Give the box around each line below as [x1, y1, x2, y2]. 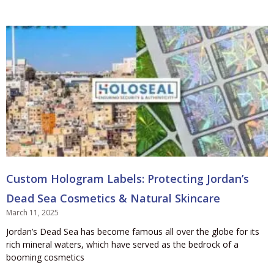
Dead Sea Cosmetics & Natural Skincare [6, 190, 220, 206]
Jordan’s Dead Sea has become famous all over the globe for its [6, 225, 259, 237]
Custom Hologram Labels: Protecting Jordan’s [6, 171, 249, 186]
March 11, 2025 [6, 207, 59, 218]
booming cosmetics [6, 251, 84, 263]
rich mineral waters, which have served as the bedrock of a [6, 238, 239, 250]
